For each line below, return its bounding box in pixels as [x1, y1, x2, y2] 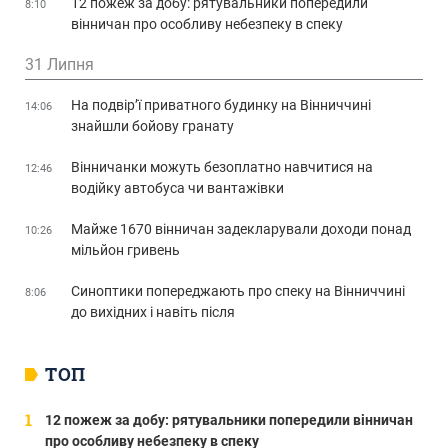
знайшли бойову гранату [71, 117, 234, 134]
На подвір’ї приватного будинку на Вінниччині [71, 96, 371, 113]
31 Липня [25, 54, 94, 74]
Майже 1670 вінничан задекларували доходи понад [71, 220, 411, 237]
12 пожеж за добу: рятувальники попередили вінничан [45, 411, 413, 428]
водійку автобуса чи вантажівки [71, 179, 284, 196]
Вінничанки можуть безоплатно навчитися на [71, 158, 373, 175]
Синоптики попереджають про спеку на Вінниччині [71, 282, 405, 299]
